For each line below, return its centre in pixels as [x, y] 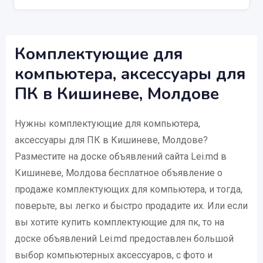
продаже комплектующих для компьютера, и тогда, [129, 189]
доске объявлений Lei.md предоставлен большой [124, 238]
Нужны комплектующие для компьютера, [107, 123]
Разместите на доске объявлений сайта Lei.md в [121, 156]
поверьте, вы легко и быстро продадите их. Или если [131, 205]
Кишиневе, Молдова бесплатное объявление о [119, 173]
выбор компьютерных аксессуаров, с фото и [114, 255]
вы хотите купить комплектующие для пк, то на [119, 222]
